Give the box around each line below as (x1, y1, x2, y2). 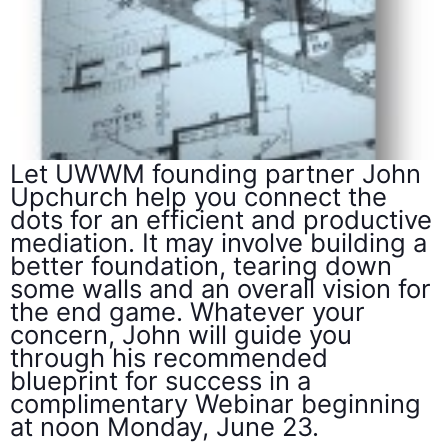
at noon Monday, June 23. (10, 410, 319, 442)
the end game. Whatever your (10, 295, 365, 327)
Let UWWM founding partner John (10, 157, 421, 189)
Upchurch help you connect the (10, 180, 387, 212)
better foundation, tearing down (10, 249, 392, 281)
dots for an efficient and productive (10, 203, 432, 235)
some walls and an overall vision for (10, 272, 431, 304)
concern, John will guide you (10, 318, 352, 350)
